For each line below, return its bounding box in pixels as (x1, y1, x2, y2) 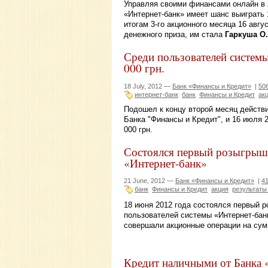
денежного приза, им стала (124, 30, 225, 39)
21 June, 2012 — (124, 177, 175, 185)
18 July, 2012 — (124, 83, 172, 90)
